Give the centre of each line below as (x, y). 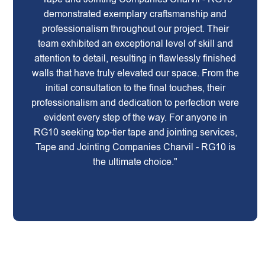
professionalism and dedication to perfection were (135, 103)
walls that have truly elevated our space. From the (135, 73)
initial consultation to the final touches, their (135, 88)
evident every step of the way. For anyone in (135, 117)
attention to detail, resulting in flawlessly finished (135, 58)
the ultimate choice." (135, 162)
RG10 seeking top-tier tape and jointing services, (135, 132)
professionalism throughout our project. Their (135, 29)
